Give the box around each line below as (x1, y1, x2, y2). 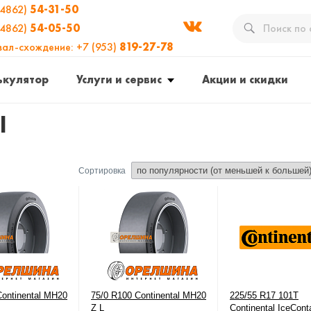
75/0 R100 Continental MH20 (91, 290, 206, 301)
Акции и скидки (202, 72, 288, 87)
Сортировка (78, 166, 126, 176)
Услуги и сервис (76, 72, 162, 87)
